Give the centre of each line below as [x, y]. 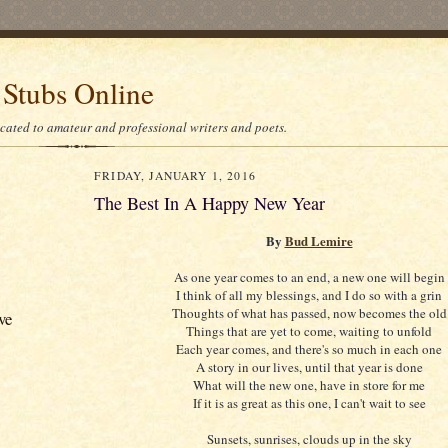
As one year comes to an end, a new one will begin [309, 277]
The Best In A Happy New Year [209, 203]
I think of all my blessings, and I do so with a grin [309, 295]
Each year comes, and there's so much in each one [309, 349]
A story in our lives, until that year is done [309, 367]
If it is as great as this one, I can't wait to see [309, 403]
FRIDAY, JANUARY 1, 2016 [175, 175]
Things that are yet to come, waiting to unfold [309, 331]
